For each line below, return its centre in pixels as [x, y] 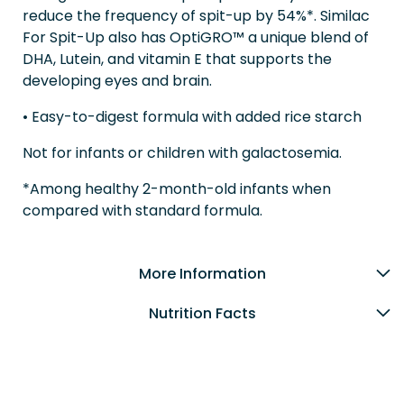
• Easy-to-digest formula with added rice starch [192, 117]
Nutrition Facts [202, 313]
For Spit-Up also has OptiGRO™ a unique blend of [196, 37]
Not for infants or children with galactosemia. [182, 153]
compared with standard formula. [142, 211]
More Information [202, 274]
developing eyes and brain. [117, 81]
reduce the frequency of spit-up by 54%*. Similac [196, 16]
